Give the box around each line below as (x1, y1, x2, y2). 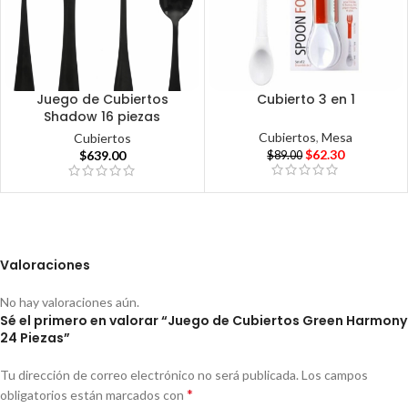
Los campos (301, 366, 368, 382)
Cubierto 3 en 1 (256, 89, 355, 108)
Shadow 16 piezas (44, 107, 161, 126)
